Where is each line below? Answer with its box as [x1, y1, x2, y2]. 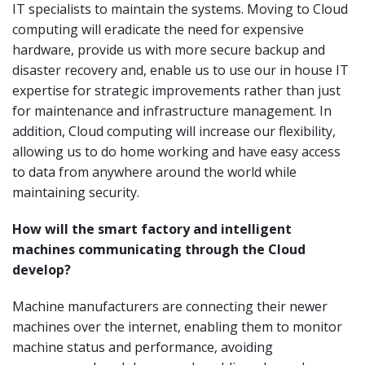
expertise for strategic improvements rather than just [12, 81, 341, 99]
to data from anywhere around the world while [12, 162, 297, 181]
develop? [12, 260, 71, 279]
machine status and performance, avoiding [12, 337, 273, 356]
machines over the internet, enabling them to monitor [12, 317, 342, 336]
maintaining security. [12, 182, 139, 201]
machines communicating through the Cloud [12, 240, 306, 258]
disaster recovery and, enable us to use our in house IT [12, 60, 349, 79]
